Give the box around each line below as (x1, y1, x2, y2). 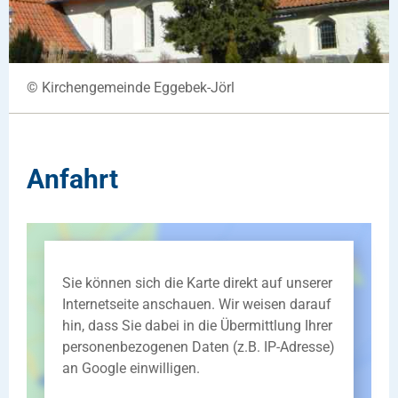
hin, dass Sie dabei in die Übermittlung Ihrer (62, 316, 332, 334)
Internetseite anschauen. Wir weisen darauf (62, 295, 331, 313)
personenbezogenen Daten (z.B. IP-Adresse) (62, 338, 335, 355)
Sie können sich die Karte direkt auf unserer (62, 274, 332, 291)
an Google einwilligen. (62, 359, 200, 377)
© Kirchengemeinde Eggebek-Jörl (27, 78, 235, 96)
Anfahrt (27, 163, 118, 195)
